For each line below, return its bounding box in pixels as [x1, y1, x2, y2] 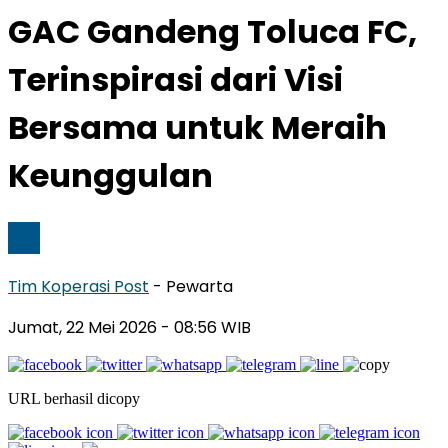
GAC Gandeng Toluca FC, [8, 9, 417, 55]
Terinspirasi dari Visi [8, 57, 343, 103]
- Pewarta [153, 274, 233, 298]
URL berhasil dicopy [8, 389, 140, 407]
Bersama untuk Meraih [8, 105, 387, 151]
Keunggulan [8, 153, 213, 199]
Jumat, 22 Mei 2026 [8, 315, 161, 339]
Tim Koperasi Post [8, 274, 149, 298]
